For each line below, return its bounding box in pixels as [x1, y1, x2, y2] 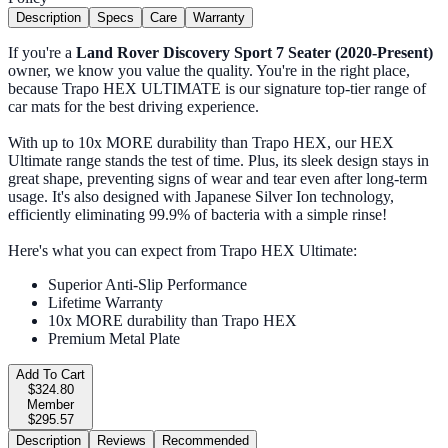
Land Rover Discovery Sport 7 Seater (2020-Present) [76, 44, 433, 62]
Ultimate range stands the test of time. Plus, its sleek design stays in [8, 152, 429, 170]
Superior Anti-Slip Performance [48, 276, 247, 294]
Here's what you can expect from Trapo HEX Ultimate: [8, 242, 357, 260]
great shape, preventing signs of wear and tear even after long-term [8, 170, 427, 188]
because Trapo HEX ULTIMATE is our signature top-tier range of [8, 80, 426, 98]
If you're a [8, 44, 76, 62]
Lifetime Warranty [48, 294, 163, 312]
